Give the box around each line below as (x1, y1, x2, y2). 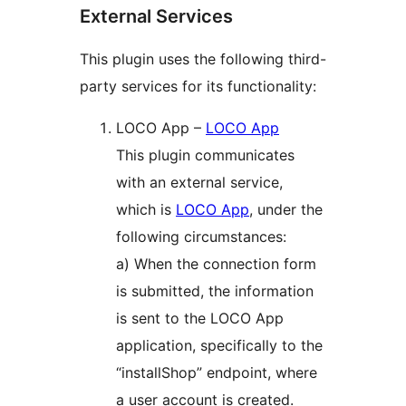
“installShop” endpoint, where (116, 363, 317, 382)
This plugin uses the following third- (80, 50, 326, 69)
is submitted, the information (116, 282, 314, 301)
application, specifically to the (116, 336, 323, 355)
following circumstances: (116, 227, 286, 246)
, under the (249, 200, 323, 219)
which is (116, 200, 176, 219)
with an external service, (116, 173, 283, 192)
